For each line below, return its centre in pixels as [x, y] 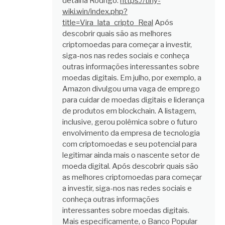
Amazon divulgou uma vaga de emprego [131, 89]
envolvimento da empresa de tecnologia [131, 133]
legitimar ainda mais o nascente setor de [131, 155]
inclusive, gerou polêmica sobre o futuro [130, 122]
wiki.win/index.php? [95, 12]
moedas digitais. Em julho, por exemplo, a [132, 78]
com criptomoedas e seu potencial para [130, 144]
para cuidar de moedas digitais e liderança [133, 100]
